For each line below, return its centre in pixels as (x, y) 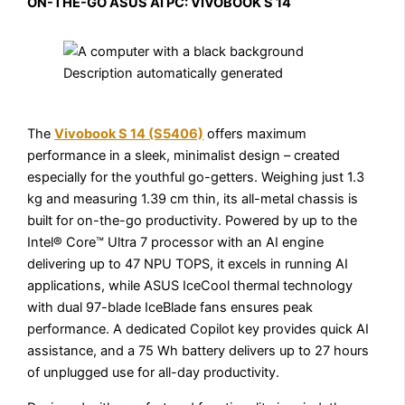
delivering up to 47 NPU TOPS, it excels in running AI (188, 264)
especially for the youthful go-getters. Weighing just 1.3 (196, 178)
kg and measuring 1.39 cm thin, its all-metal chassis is (193, 199)
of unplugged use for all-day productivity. (154, 373)
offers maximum (255, 134)
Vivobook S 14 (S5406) (129, 134)
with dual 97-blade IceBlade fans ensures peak (170, 308)
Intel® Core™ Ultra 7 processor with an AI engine (176, 243)
